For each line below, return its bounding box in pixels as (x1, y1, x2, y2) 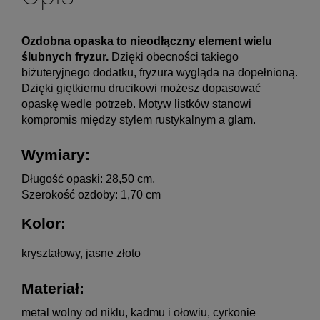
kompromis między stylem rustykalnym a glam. (21, 113, 256, 126)
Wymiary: (21, 146, 90, 164)
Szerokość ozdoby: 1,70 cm (21, 188, 161, 201)
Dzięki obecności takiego (111, 50, 239, 63)
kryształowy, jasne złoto (21, 246, 141, 259)
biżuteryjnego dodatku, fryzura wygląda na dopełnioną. (21, 66, 298, 79)
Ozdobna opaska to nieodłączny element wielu (21, 34, 272, 47)
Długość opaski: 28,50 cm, (21, 172, 155, 185)
